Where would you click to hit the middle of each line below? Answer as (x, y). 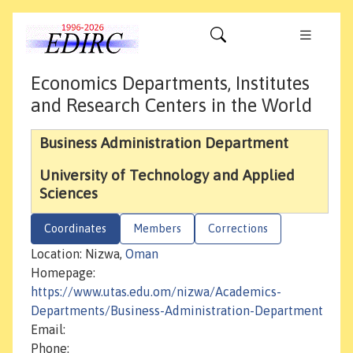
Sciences (69, 193)
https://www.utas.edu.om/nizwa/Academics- (156, 292)
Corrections (238, 229)
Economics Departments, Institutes (170, 84)
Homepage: (63, 273)
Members (157, 229)
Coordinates (75, 229)
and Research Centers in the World (171, 106)
